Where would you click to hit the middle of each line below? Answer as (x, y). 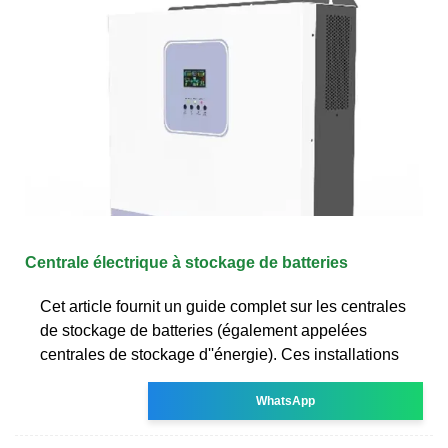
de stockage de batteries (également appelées (203, 330)
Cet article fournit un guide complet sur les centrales (223, 306)
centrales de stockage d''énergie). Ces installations (219, 354)
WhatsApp (286, 400)
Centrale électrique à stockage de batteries (186, 262)
